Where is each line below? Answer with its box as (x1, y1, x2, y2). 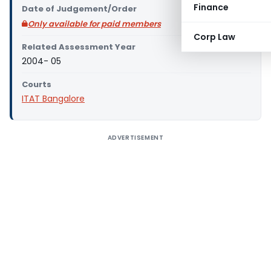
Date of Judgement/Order (22, 3, 137, 15)
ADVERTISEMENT (107, 133, 164, 142)
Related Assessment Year (22, 41, 135, 53)
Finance (194, 1, 229, 13)
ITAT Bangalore (22, 93, 85, 105)
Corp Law (194, 31, 235, 43)
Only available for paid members (28, 18, 161, 30)
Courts (22, 79, 51, 90)
